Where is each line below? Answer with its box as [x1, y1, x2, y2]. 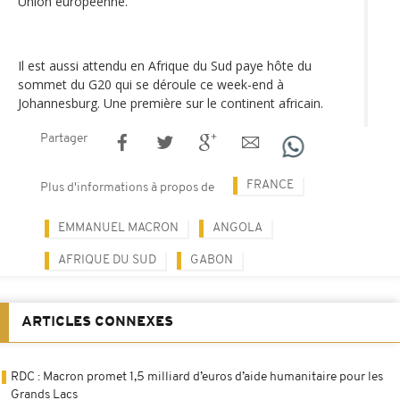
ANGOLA [212, 221, 262, 235]
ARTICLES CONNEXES [21, 314, 173, 329]
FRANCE [246, 178, 294, 192]
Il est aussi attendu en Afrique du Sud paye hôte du [18, 56, 312, 74]
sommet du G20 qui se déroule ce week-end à [18, 75, 284, 93]
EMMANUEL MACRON [58, 221, 179, 235]
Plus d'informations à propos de [40, 180, 214, 195]
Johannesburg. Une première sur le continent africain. [18, 94, 323, 112]
